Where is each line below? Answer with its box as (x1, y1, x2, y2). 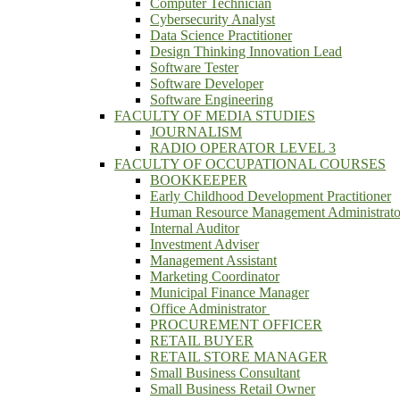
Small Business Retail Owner (150, 381, 315, 396)
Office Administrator (150, 301, 270, 316)
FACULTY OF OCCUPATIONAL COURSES (114, 156, 386, 171)
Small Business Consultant (150, 365, 300, 380)
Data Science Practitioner (150, 28, 292, 43)
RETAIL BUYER (150, 333, 254, 348)
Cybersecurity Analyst (150, 12, 275, 27)
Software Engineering (150, 92, 273, 107)
